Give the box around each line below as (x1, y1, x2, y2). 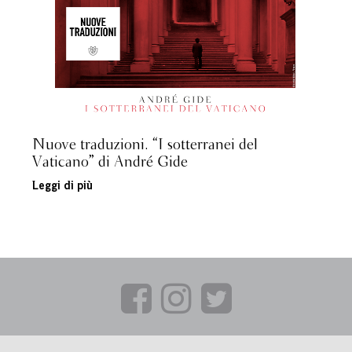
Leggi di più (31, 181, 93, 192)
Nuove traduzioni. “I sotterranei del (31, 137, 258, 152)
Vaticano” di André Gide (31, 155, 188, 170)
